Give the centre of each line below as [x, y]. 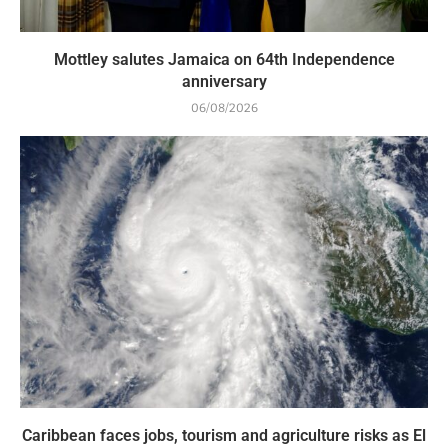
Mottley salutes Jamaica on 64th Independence [224, 59]
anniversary [224, 81]
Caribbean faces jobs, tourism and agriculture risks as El [224, 435]
